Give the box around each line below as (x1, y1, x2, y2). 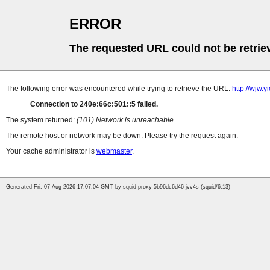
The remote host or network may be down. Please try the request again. (6, 131, 238, 140)
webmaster (96, 147, 132, 156)
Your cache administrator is (6, 147, 96, 156)
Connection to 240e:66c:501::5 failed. (30, 100, 158, 109)
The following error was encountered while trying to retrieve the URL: (6, 84, 232, 93)
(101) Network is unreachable (77, 116, 174, 125)
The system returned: (6, 116, 77, 125)
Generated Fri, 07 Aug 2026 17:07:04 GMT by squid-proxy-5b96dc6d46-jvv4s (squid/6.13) (6, 184, 230, 190)
